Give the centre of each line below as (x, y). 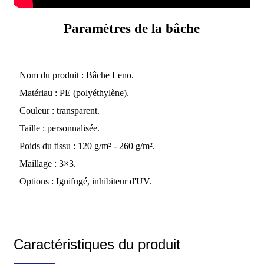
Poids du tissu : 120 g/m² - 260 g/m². (87, 146)
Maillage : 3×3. (47, 164)
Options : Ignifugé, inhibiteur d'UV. (85, 181)
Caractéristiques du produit (97, 245)
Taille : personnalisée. (59, 128)
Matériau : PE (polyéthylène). (74, 93)
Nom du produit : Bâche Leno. (76, 75)
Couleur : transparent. (59, 111)
